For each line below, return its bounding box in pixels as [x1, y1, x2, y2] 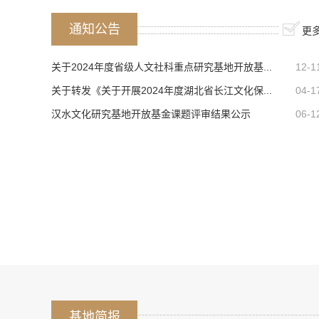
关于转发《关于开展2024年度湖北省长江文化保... [51, 85, 272, 96]
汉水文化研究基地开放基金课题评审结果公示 [51, 108, 251, 120]
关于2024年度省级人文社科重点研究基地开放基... [51, 61, 272, 73]
